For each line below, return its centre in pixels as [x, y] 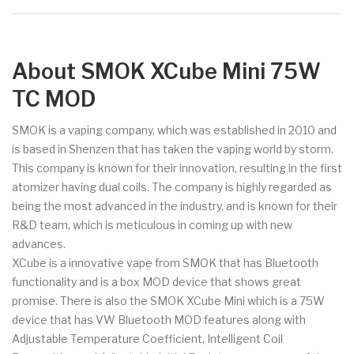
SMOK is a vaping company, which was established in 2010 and [174, 130]
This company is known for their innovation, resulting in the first [177, 168]
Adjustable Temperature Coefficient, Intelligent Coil [147, 338]
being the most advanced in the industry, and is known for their [175, 205]
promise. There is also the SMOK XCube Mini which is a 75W [168, 300]
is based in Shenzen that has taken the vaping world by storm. [173, 149]
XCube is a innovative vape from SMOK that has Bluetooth [165, 262]
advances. [39, 243]
